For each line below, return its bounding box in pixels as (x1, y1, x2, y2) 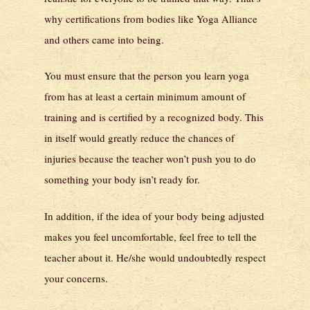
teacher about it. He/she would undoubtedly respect (44, 250, 266, 264)
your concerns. (44, 271, 108, 285)
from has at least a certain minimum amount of (44, 89, 246, 104)
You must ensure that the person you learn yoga (44, 69, 249, 83)
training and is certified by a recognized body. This (44, 110, 264, 125)
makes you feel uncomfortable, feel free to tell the (44, 229, 257, 244)
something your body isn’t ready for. (44, 172, 200, 187)
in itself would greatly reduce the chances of (44, 131, 235, 145)
